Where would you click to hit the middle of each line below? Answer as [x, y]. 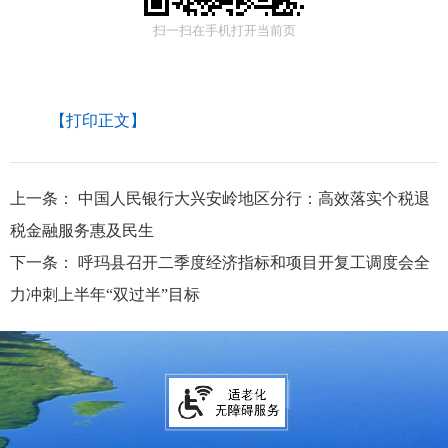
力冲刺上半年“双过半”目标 [105, 295]
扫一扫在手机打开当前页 [224, 31]
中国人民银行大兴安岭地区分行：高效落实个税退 [254, 199]
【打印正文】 [98, 121]
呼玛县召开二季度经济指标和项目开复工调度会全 [254, 263]
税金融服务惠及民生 [82, 231]
